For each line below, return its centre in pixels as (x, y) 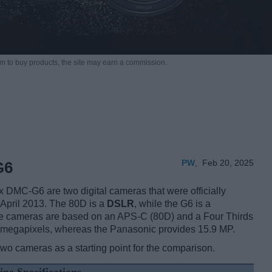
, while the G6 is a (172, 204)
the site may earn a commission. (114, 63)
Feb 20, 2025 (228, 163)
